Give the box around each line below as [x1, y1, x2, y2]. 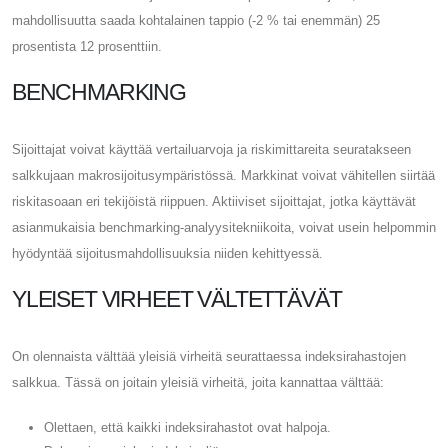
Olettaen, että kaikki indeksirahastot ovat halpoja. [44, 419, 331, 435]
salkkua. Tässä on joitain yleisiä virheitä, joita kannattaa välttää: [12, 374, 384, 390]
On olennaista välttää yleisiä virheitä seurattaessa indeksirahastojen [12, 348, 406, 364]
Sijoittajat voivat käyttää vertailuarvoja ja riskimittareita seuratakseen [12, 141, 411, 157]
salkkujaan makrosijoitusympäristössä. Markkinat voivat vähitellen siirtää [12, 167, 435, 183]
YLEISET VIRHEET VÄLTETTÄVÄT [12, 285, 342, 312]
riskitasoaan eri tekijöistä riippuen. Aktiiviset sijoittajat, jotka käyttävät [12, 193, 416, 209]
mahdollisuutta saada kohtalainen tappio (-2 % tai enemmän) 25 [12, 12, 380, 28]
